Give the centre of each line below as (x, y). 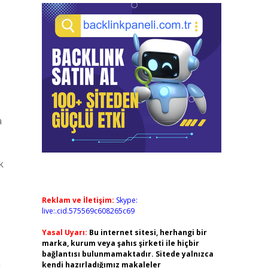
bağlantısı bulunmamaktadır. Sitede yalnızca (127, 254)
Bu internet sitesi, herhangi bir (148, 232)
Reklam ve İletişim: (78, 200)
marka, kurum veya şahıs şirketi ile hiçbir (120, 243)
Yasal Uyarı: (64, 232)
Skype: (127, 200)
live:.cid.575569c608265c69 (88, 211)
